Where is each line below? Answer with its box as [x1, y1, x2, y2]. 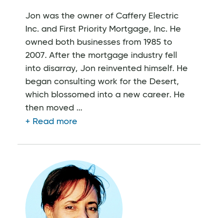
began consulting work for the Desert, [25, 77, 179, 86]
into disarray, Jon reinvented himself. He [25, 64, 188, 73]
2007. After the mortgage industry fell [25, 51, 177, 60]
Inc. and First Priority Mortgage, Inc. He [25, 24, 181, 34]
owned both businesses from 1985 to [25, 37, 172, 47]
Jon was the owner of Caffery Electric [25, 11, 179, 20]
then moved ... [25, 103, 82, 112]
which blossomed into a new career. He [25, 90, 185, 99]
